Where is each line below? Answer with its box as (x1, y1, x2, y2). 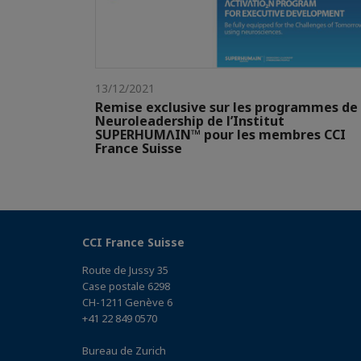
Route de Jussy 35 (82, 262, 168, 277)
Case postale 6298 (82, 278, 170, 293)
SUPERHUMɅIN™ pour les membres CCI (95, 125, 346, 143)
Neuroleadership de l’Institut (95, 111, 284, 130)
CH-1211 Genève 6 (82, 294, 172, 309)
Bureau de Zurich (82, 342, 166, 358)
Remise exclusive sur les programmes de (95, 98, 358, 116)
